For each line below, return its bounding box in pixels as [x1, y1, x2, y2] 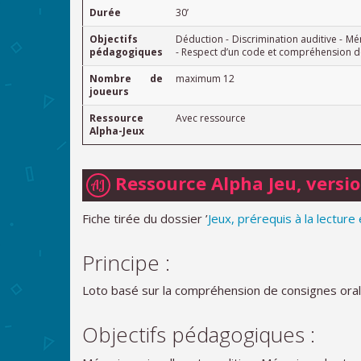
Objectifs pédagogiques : [82, 320, 315, 349]
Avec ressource [176, 110, 246, 125]
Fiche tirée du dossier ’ [82, 210, 208, 226]
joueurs [89, 84, 129, 98]
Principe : [82, 247, 170, 277]
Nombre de [89, 71, 163, 85]
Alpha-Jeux [89, 123, 144, 138]
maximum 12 [176, 71, 234, 85]
